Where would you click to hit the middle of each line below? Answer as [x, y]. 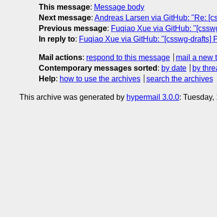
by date [174, 68]
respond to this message [128, 57]
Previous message [73, 28]
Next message [65, 17]
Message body [119, 7]
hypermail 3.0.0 [153, 97]
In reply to [57, 39]
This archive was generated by [73, 97]
